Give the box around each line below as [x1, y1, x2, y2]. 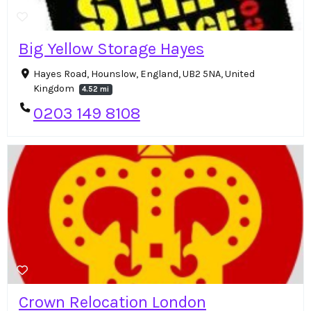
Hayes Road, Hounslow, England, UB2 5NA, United [33, 68, 255, 81]
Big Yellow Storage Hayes [19, 39, 204, 59]
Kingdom [33, 83, 76, 95]
